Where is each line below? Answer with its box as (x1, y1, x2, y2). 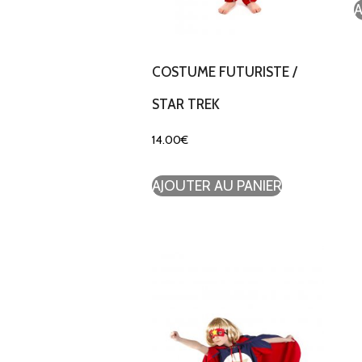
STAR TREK (151, 95, 220, 112)
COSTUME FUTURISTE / (151, 63, 297, 80)
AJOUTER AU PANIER (151, 177, 282, 196)
